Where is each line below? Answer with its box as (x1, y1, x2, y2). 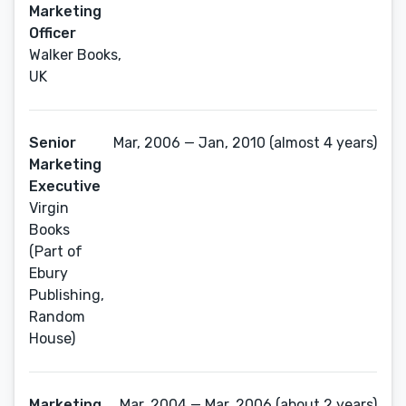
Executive (29, 178, 101, 195)
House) (29, 330, 75, 347)
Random (29, 308, 85, 325)
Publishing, (29, 286, 104, 304)
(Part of (29, 243, 82, 260)
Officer (29, 24, 76, 42)
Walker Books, (29, 46, 121, 63)
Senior (29, 134, 76, 151)
